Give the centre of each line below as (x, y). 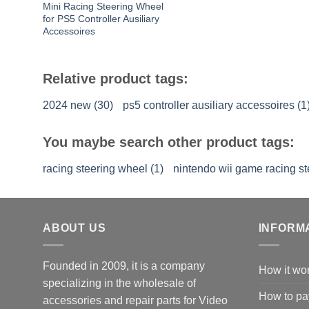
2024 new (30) (78, 106)
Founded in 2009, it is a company (124, 266)
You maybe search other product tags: (169, 142)
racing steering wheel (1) (103, 169)
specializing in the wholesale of (119, 283)
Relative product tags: (116, 79)
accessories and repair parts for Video (135, 300)
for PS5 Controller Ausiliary (101, 19)
